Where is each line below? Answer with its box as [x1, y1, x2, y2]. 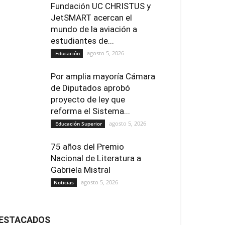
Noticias [54, 178, 74, 186]
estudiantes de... [51, 35, 114, 46]
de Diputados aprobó [51, 82, 130, 93]
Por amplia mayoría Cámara [51, 71, 155, 81]
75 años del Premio [51, 141, 124, 152]
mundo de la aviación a [51, 24, 137, 34]
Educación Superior [54, 120, 102, 127]
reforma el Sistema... [51, 105, 130, 116]
